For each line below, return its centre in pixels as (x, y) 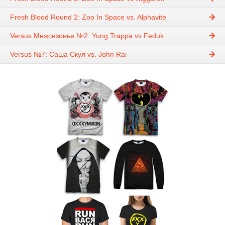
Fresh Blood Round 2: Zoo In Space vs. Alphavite (88, 17)
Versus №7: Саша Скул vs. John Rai (68, 54)
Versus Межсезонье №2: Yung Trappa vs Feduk (87, 36)
